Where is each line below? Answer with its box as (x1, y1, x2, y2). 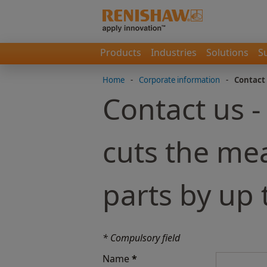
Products (100, 46, 141, 59)
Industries (151, 46, 197, 59)
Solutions (206, 46, 249, 59)
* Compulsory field (103, 231, 180, 244)
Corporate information (139, 74, 220, 85)
